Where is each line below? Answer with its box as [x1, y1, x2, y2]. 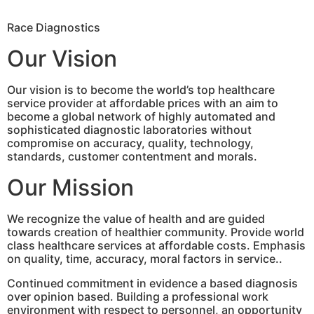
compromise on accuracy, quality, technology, [7, 135, 254, 150]
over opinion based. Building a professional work [7, 289, 268, 303]
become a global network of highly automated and [7, 109, 275, 123]
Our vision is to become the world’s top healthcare [7, 82, 275, 97]
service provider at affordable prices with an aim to [7, 95, 278, 110]
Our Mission [7, 173, 134, 201]
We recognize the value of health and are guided [7, 211, 265, 226]
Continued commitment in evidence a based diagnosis [7, 275, 298, 290]
